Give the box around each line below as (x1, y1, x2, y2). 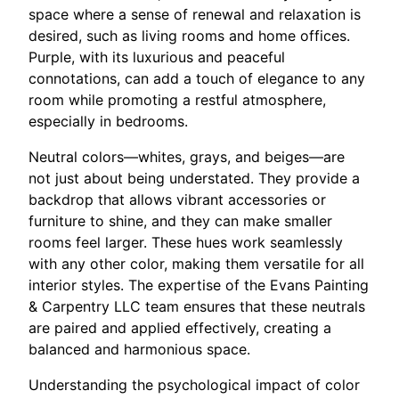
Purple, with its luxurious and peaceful (28, 47, 285, 66)
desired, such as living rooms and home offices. (28, 26, 350, 45)
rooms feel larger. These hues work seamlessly (28, 232, 343, 251)
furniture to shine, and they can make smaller (28, 211, 332, 230)
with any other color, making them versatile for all (28, 254, 364, 273)
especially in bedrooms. (28, 111, 188, 130)
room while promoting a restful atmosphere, (28, 90, 326, 109)
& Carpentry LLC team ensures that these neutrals (28, 297, 365, 315)
